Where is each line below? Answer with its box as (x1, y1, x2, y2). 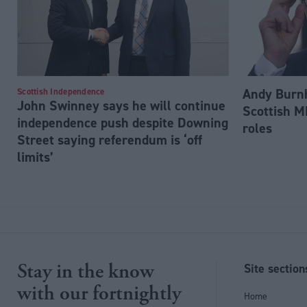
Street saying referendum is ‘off (17, 131, 202, 149)
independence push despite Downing (17, 114, 228, 132)
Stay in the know (17, 259, 154, 284)
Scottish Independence (17, 86, 105, 98)
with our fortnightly (17, 281, 181, 306)
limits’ (17, 148, 53, 167)
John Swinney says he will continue (17, 97, 225, 115)
